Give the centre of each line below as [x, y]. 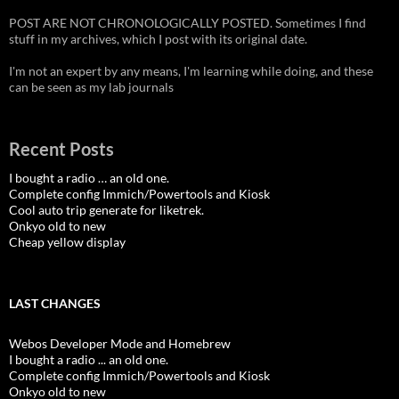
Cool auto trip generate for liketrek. [106, 209]
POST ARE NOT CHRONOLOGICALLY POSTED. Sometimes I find [187, 22]
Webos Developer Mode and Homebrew [120, 343]
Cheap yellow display [67, 241]
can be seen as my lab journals [91, 86]
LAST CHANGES [55, 303]
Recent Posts [61, 148]
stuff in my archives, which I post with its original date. [158, 38]
